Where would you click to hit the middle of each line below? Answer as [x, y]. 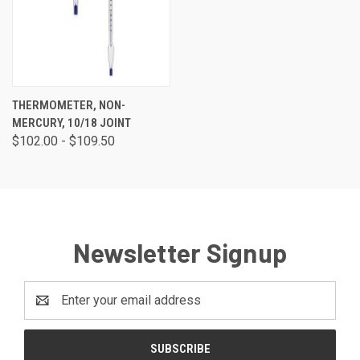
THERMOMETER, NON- [69, 105]
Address [48, 309]
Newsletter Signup [180, 252]
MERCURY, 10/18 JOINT [72, 123]
